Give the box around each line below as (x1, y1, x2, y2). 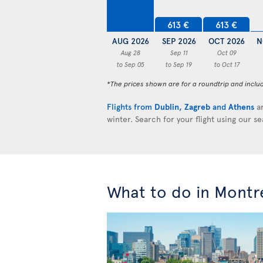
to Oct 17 (214, 60, 240, 69)
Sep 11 (170, 48, 188, 58)
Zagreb (184, 101, 210, 113)
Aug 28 (121, 48, 141, 58)
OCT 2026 (208, 35, 245, 47)
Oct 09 (217, 48, 237, 58)
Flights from (107, 101, 154, 113)
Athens (228, 101, 254, 113)
